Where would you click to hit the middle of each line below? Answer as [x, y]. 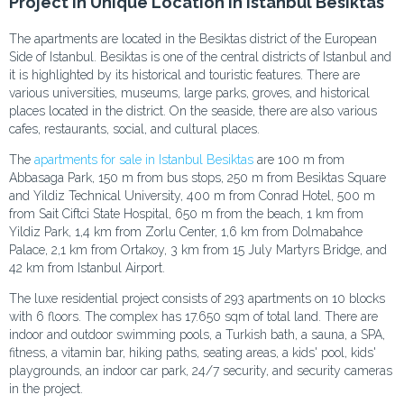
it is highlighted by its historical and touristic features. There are [184, 75]
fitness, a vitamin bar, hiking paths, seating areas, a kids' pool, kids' [193, 353]
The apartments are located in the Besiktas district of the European [193, 39]
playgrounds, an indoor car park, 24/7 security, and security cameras [201, 371]
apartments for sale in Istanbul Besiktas [144, 160]
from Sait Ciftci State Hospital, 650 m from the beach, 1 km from [186, 214]
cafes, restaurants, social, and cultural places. [134, 129]
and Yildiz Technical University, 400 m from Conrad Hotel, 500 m [192, 196]
